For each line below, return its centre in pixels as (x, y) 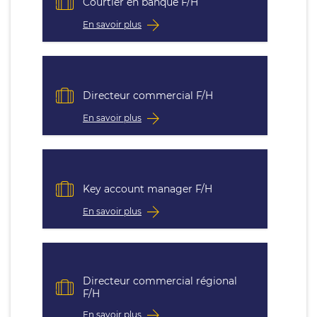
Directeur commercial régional (160, 281)
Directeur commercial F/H (148, 96)
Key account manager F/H (148, 189)
